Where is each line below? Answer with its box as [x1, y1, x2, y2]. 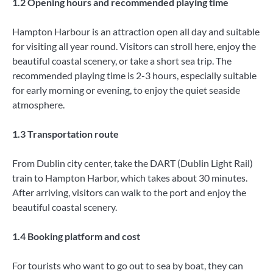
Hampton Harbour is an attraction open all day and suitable [12, 25, 260, 37]
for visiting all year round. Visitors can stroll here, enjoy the [12, 40, 256, 52]
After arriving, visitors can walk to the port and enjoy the [12, 186, 246, 198]
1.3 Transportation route [12, 127, 119, 140]
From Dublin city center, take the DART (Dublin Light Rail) [12, 157, 253, 169]
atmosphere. [12, 98, 65, 110]
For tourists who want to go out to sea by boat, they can [12, 260, 243, 272]
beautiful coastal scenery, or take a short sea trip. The [12, 54, 232, 66]
